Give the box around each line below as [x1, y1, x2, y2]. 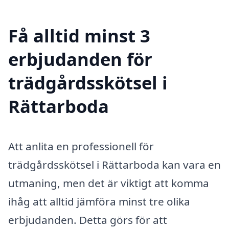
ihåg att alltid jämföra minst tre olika [8, 194, 190, 209]
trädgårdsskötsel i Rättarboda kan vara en [8, 157, 221, 172]
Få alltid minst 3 [8, 23, 150, 48]
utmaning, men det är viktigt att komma [8, 175, 209, 190]
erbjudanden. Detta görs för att [8, 212, 167, 227]
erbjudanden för [8, 47, 152, 71]
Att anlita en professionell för [8, 139, 154, 153]
